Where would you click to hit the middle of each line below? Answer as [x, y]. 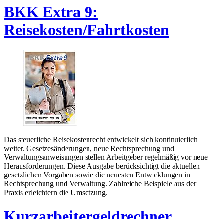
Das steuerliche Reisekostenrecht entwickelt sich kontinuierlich [101, 139]
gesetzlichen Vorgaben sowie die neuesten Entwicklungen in [97, 175]
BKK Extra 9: [51, 12]
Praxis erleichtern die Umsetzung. [56, 192]
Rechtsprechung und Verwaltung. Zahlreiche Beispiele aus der [100, 183]
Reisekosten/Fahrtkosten [87, 30]
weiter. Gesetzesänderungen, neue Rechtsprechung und [89, 148]
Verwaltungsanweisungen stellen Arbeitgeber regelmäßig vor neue [106, 157]
